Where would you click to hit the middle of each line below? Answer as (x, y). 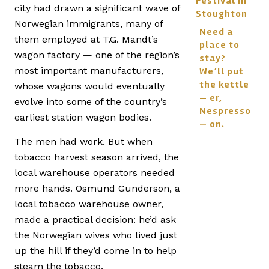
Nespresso (225, 111)
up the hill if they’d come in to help (95, 251)
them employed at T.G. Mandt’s (86, 39)
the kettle (224, 85)
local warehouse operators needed (95, 173)
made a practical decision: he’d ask (95, 220)
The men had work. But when (83, 142)
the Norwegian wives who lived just (96, 235)
